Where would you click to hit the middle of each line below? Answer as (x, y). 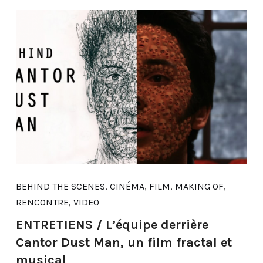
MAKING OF (199, 186)
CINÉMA (127, 186)
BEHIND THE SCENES (60, 186)
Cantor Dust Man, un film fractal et (124, 242)
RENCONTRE (42, 202)
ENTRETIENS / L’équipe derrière (112, 225)
